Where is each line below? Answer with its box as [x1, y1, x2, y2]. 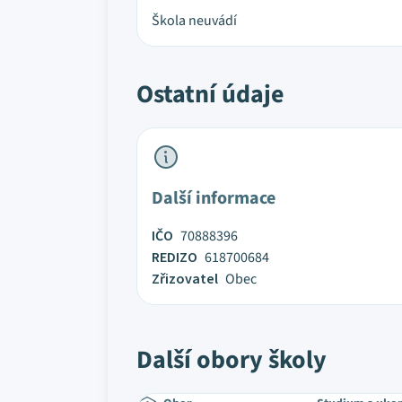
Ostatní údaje [136, 76, 284, 112]
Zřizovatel [152, 269, 218, 289]
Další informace [152, 186, 275, 211]
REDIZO [152, 248, 197, 267]
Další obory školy [136, 342, 327, 378]
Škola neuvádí [152, 11, 237, 31]
